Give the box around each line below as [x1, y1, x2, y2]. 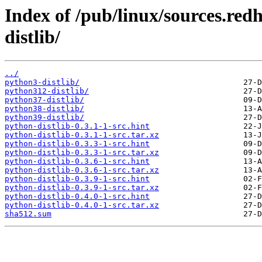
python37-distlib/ [5, 95, 84, 105]
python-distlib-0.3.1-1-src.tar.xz [5, 130, 159, 140]
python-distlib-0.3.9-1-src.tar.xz [5, 183, 159, 192]
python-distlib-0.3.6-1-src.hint [5, 157, 150, 166]
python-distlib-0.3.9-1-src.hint [5, 174, 150, 184]
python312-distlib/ [5, 87, 89, 96]
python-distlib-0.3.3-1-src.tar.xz [5, 148, 159, 157]
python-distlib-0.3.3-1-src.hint [5, 139, 150, 149]
